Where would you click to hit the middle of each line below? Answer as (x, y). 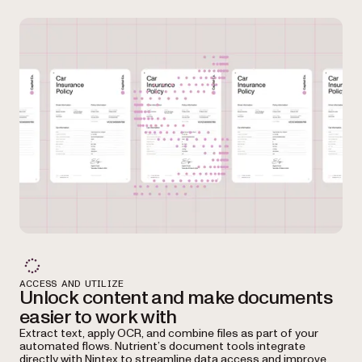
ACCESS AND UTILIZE (72, 283)
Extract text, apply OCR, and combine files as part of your (169, 333)
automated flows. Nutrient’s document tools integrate (162, 346)
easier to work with (98, 317)
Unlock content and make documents (176, 297)
